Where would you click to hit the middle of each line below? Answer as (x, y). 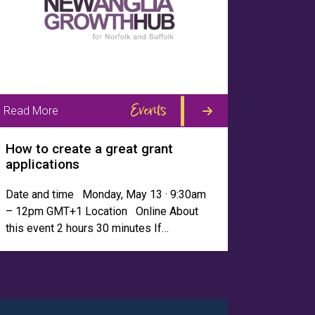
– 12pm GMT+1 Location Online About (102, 211)
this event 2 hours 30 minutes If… (87, 228)
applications (43, 164)
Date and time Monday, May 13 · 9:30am (106, 194)
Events (148, 110)
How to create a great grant (89, 149)
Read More (31, 110)
